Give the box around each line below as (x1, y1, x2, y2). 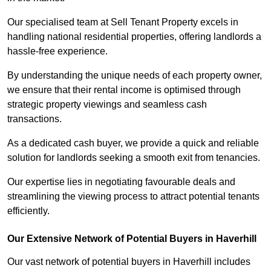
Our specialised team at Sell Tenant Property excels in (7, 17, 238, 28)
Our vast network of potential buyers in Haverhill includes (7, 256, 250, 267)
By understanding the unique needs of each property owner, (7, 70, 262, 81)
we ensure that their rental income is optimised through (7, 85, 241, 96)
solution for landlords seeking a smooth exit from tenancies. (7, 152, 263, 163)
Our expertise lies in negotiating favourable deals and (7, 177, 235, 188)
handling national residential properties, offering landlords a (7, 31, 261, 42)
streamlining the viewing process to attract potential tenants (7, 191, 260, 202)
